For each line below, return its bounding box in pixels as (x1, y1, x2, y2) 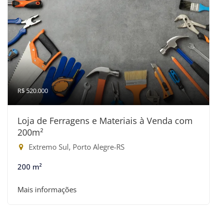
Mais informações (17, 185, 77, 194)
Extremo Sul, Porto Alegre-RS (27, 142, 124, 152)
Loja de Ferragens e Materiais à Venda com (17, 115, 193, 126)
